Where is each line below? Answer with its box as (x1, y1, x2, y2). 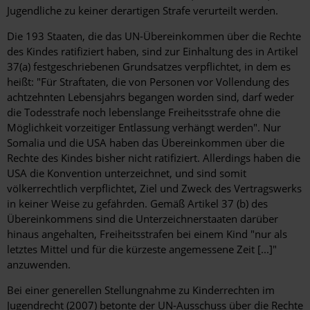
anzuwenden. (7, 257, 71, 272)
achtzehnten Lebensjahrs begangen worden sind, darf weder (7, 90, 294, 104)
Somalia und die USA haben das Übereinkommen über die (7, 136, 284, 150)
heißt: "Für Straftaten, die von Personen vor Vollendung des (7, 75, 289, 89)
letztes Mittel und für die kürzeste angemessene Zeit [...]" (7, 242, 277, 257)
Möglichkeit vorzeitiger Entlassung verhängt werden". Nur (7, 120, 281, 135)
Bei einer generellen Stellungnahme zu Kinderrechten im (7, 283, 275, 298)
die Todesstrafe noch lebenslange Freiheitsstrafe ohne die (7, 105, 280, 120)
